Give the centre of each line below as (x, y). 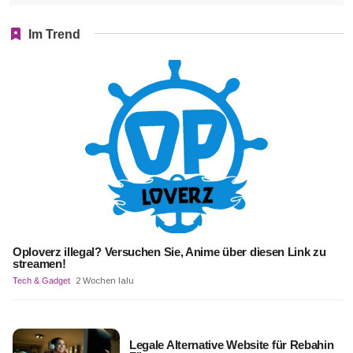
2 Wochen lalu (105, 281)
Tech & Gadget (41, 281)
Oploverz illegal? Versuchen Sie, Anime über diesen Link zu (169, 252)
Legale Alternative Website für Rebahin (231, 344)
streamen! (39, 264)
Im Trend (54, 34)
